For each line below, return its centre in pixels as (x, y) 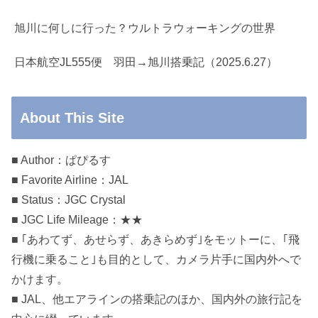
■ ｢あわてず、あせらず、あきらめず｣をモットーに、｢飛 (155, 240)
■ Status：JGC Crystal (68, 200)
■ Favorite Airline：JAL (70, 180)
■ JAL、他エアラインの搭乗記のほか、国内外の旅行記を (157, 300)
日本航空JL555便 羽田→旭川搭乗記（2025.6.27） (146, 62)
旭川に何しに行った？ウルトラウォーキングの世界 (145, 28)
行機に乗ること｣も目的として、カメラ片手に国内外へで (156, 260)
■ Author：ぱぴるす (61, 160)
